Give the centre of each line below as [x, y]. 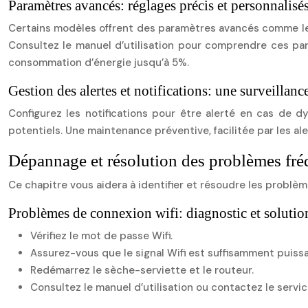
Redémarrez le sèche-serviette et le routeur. [142, 270]
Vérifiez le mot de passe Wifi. [101, 236]
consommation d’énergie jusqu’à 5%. [99, 63]
